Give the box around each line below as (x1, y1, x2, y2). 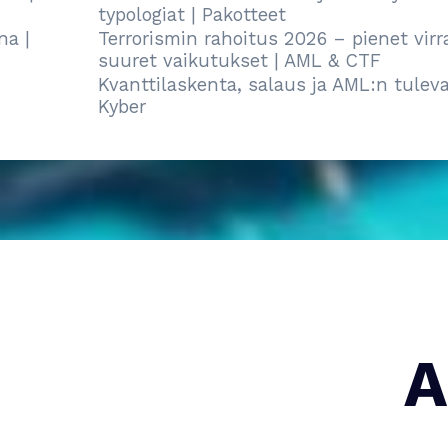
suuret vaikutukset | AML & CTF (6, 50, 290, 71)
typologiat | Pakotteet (6, 4, 195, 25)
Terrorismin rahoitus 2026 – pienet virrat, (6, 28, 375, 49)
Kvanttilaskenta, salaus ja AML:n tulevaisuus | (6, 74, 419, 95)
